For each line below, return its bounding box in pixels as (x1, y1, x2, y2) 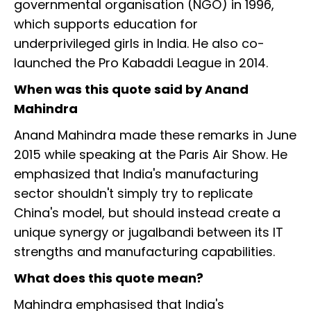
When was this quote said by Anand (14, 81, 249, 99)
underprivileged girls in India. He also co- (14, 35, 264, 53)
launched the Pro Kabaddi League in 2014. (14, 54, 282, 72)
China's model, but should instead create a (14, 204, 280, 222)
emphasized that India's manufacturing (14, 165, 258, 183)
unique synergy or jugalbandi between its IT (14, 224, 283, 242)
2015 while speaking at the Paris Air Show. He (14, 146, 287, 164)
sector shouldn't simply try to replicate (14, 185, 253, 203)
